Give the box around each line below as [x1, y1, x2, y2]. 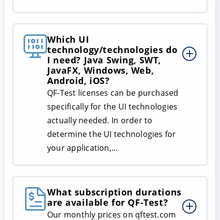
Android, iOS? [47, 74, 110, 86]
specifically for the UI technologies [47, 101, 178, 112]
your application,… [47, 142, 118, 153]
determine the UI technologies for [47, 128, 176, 139]
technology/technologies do [47, 43, 178, 55]
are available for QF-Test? [47, 196, 168, 208]
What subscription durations [47, 186, 182, 198]
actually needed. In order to [47, 114, 153, 126]
